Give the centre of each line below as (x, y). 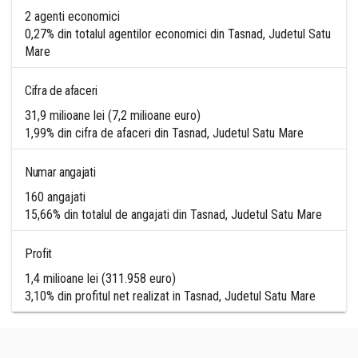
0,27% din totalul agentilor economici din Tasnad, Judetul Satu (178, 34)
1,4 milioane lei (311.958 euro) (100, 278)
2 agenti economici (72, 16)
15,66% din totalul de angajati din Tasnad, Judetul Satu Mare (173, 215)
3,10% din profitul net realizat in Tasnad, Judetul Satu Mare (170, 296)
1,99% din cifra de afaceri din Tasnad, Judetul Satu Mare (164, 133)
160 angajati (55, 197)
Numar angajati (60, 172)
